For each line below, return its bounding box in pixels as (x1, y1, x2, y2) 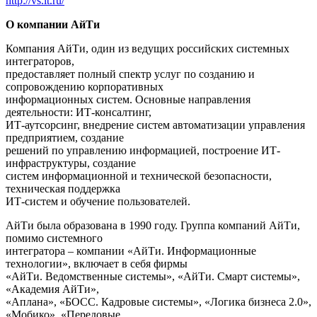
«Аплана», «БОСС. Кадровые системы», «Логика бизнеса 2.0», (6, 296, 311, 309)
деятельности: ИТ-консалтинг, (6, 106, 151, 119)
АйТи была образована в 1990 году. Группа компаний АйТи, (6, 219, 300, 232)
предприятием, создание (6, 132, 124, 144)
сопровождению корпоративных (6, 81, 163, 93)
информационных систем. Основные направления (6, 93, 250, 106)
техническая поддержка (6, 183, 120, 195)
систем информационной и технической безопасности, (6, 170, 272, 183)
